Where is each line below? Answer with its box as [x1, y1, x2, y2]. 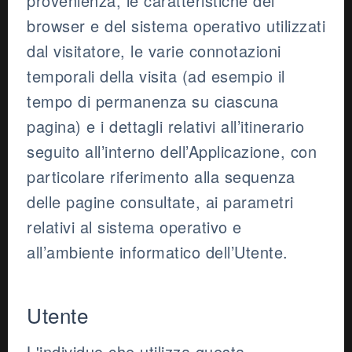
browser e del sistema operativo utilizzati [27, 14, 325, 38]
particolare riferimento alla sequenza [27, 165, 295, 189]
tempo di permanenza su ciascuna [27, 90, 279, 113]
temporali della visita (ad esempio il [27, 64, 285, 88]
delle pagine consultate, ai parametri [27, 190, 294, 214]
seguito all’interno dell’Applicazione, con [27, 140, 317, 163]
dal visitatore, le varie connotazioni [27, 39, 281, 63]
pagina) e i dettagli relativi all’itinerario [27, 115, 304, 138]
